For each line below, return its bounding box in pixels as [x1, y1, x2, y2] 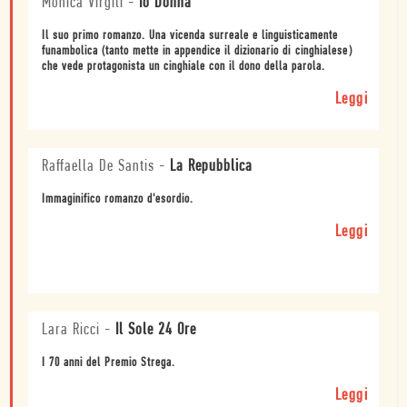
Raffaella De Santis [42, 157, 154, 175]
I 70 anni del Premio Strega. [42, 355, 175, 370]
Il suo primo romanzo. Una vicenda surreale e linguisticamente [42, 28, 338, 43]
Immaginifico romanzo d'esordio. [42, 192, 194, 206]
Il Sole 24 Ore [115, 321, 196, 339]
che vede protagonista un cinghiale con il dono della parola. [42, 59, 325, 74]
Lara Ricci [42, 321, 100, 339]
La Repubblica [170, 157, 253, 175]
